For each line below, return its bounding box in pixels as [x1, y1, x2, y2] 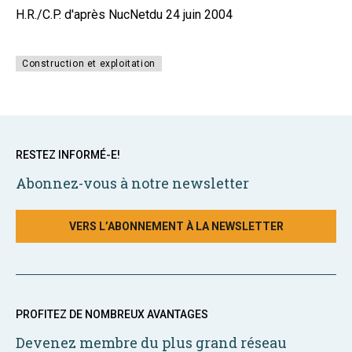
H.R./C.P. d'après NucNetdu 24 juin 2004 [16, 7, 233, 22]
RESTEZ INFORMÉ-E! [16, 148, 120, 161]
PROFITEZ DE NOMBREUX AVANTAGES [16, 308, 208, 321]
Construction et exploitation [22, 58, 156, 69]
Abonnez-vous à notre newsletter [16, 174, 249, 192]
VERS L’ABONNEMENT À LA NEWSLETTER [68, 220, 284, 233]
